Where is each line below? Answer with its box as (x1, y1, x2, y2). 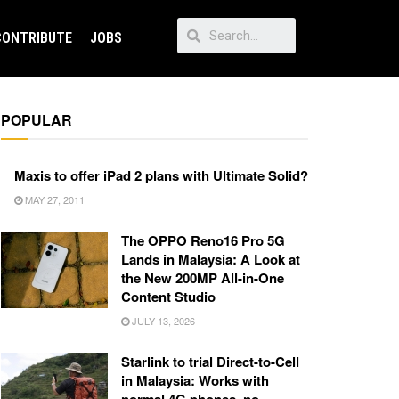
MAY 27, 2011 (22, 192, 85, 208)
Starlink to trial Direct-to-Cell (121, 352, 299, 372)
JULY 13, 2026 (129, 313, 195, 329)
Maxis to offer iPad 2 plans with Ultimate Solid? (14, 166, 308, 186)
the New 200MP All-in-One (121, 268, 284, 289)
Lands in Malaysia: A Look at (121, 249, 300, 270)
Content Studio (121, 287, 216, 307)
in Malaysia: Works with (121, 370, 269, 391)
